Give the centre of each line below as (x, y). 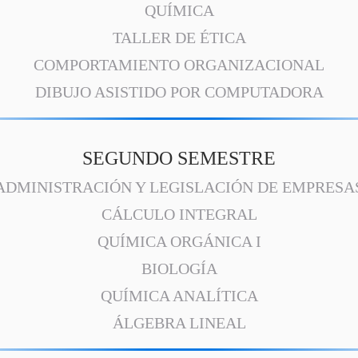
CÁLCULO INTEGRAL (179, 214)
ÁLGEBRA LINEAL (179, 323)
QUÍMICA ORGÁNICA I (179, 241)
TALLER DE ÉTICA (179, 38)
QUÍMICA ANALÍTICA (179, 296)
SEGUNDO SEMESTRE (179, 158)
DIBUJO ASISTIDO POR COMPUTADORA (179, 92)
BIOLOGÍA (179, 268)
